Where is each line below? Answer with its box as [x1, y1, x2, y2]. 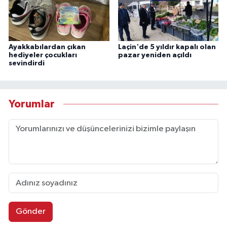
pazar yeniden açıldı [118, 52, 192, 59]
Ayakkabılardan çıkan [9, 44, 86, 51]
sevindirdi [9, 60, 45, 67]
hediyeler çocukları [9, 52, 77, 59]
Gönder [15, 207, 46, 216]
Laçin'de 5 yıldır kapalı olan [118, 44, 216, 51]
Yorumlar [9, 98, 55, 109]
